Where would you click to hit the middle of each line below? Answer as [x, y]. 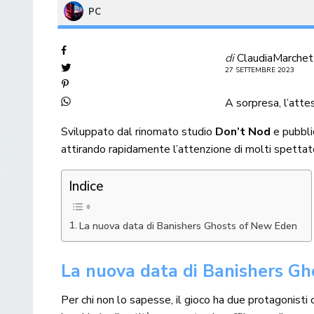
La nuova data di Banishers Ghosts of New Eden [188, 225]
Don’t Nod [243, 131]
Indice [86, 186]
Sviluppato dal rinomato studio [138, 131]
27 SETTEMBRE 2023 [260, 70]
